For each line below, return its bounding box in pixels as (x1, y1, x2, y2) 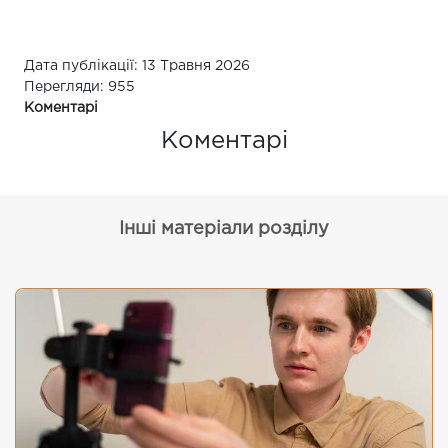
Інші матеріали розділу (119, 221, 329, 237)
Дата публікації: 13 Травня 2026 (24, 60, 250, 72)
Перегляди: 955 (24, 81, 135, 93)
